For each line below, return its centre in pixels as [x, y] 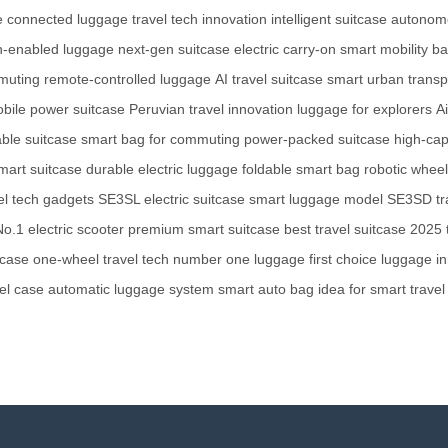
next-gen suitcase [174, 48]
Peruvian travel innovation [211, 108]
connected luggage [67, 18]
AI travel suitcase [269, 78]
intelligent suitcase [329, 18]
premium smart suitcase [204, 228]
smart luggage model [316, 198]
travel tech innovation [199, 18]
